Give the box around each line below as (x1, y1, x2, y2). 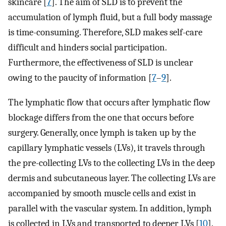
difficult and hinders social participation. (8, 42, 166, 53)
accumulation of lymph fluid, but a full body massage (8, 12, 212, 23)
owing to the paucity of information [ (8, 72, 152, 84)
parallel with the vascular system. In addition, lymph (8, 202, 212, 214)
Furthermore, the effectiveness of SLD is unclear (8, 57, 193, 69)
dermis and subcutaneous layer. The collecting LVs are (8, 172, 215, 184)
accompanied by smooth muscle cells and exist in (8, 187, 196, 199)
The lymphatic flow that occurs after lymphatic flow (8, 96, 210, 108)
